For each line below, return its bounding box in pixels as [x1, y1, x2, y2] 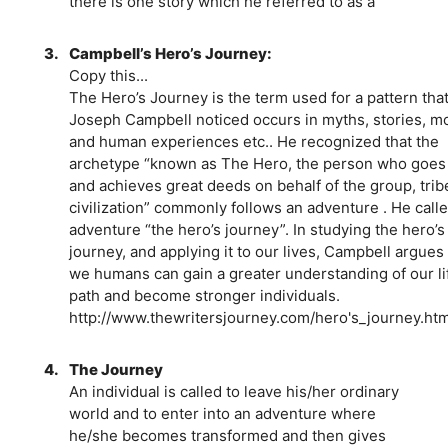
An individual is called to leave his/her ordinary [68, 381, 399, 401]
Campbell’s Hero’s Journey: [68, 43, 272, 63]
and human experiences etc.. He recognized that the [68, 131, 439, 151]
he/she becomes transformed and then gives [68, 425, 386, 445]
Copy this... [68, 65, 148, 85]
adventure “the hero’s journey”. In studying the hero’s [68, 219, 445, 239]
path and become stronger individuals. [68, 285, 340, 305]
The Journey [68, 359, 163, 379]
